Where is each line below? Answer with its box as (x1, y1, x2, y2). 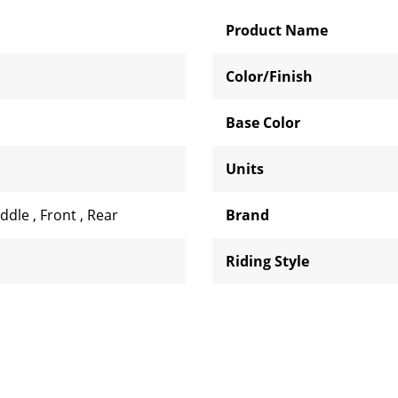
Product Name (226, 20, 328, 40)
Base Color (226, 113, 300, 132)
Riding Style (226, 251, 309, 271)
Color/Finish (226, 67, 313, 86)
